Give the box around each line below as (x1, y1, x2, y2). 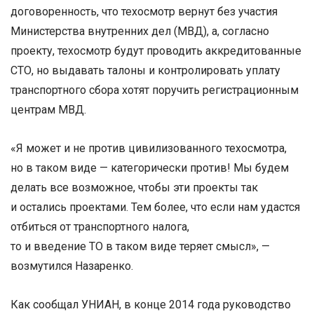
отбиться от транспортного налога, (11, 220, 189, 234)
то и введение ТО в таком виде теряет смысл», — (11, 240, 270, 254)
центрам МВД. (11, 103, 86, 117)
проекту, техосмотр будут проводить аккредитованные (11, 44, 301, 58)
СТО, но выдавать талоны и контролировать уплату (11, 64, 280, 78)
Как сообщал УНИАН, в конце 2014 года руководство (11, 298, 291, 312)
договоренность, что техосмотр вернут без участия (11, 5, 278, 19)
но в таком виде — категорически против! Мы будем (11, 161, 289, 175)
